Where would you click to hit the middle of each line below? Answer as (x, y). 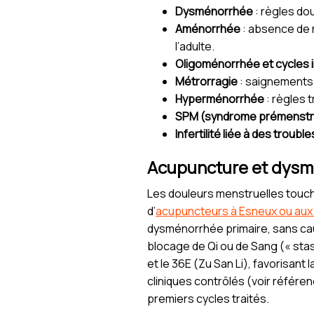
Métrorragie (206, 82)
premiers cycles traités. (208, 299)
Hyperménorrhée (220, 99)
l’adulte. (195, 47)
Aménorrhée (208, 29)
